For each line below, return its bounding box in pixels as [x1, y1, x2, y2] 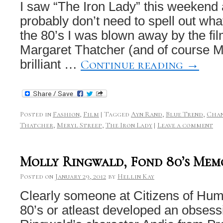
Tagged [104, 110, 129, 118]
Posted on [20, 172, 53, 181]
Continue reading [81, 56, 186, 72]
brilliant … [20, 57, 81, 71]
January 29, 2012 [55, 172, 106, 181]
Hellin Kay [117, 172, 154, 181]
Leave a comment [157, 120, 213, 129]
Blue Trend [166, 110, 203, 118]
